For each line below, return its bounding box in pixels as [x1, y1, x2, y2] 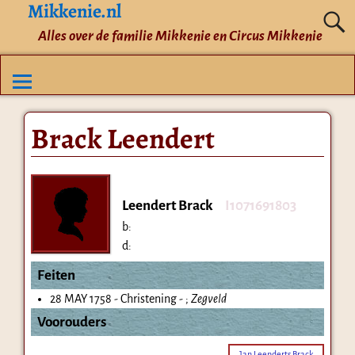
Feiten [36, 267, 75, 283]
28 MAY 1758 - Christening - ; [49, 292, 191, 305]
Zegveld [190, 292, 227, 305]
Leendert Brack [121, 197, 213, 213]
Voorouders [36, 314, 106, 330]
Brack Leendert [30, 118, 215, 158]
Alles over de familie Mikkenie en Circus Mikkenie [37, 28, 323, 44]
